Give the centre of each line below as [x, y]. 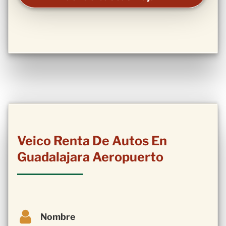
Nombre [58, 217]
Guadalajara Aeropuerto [90, 157]
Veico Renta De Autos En [92, 141]
